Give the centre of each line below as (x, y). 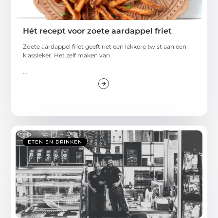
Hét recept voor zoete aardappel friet (98, 31)
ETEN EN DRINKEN (55, 142)
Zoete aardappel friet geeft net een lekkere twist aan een (105, 47)
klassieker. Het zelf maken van (67, 55)
